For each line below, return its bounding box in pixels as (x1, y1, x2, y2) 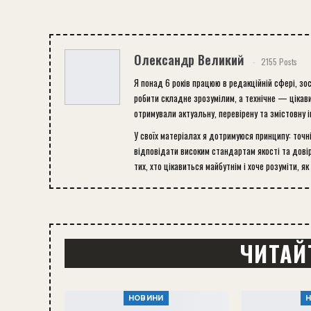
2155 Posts (261, 55, 297, 67)
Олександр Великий (134, 51, 244, 69)
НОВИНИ (128, 294, 164, 303)
